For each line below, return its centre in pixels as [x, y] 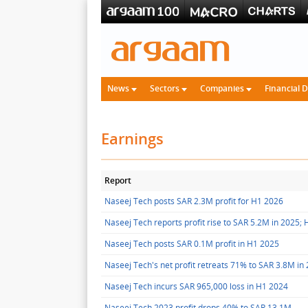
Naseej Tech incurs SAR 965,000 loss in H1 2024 [196, 286]
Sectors [166, 88]
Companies [223, 88]
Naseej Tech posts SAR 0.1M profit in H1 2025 [192, 244]
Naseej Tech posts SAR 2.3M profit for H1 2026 [194, 201]
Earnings [132, 138]
